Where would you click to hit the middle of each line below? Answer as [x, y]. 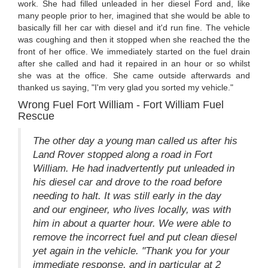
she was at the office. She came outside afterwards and [134, 76]
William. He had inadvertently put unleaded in [134, 169]
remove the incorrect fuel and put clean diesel [135, 237]
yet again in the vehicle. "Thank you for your [131, 251]
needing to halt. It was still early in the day [127, 196]
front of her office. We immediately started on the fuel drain [134, 52]
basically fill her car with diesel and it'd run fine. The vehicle [134, 28]
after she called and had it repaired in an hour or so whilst [134, 64]
